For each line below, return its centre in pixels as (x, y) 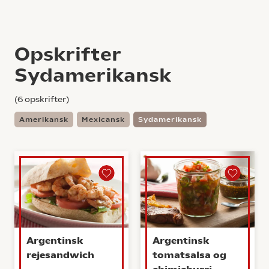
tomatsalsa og (189, 255)
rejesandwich (60, 255)
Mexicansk (103, 119)
